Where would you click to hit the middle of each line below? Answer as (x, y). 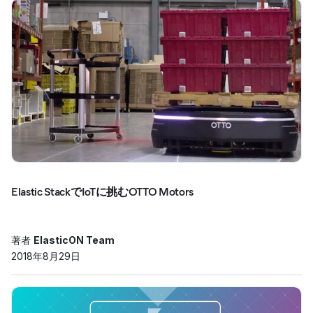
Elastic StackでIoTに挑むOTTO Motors (103, 192)
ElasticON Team (74, 240)
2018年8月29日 (46, 256)
